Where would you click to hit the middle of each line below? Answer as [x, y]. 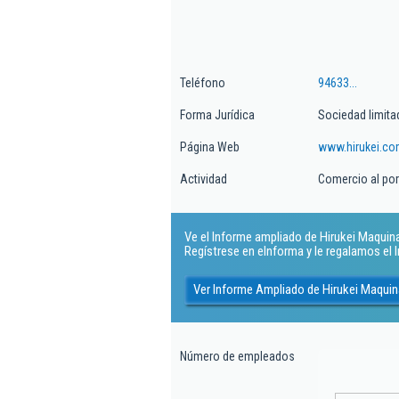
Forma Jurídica [217, 115]
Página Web [210, 147]
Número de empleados [237, 356]
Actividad [204, 179]
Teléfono [203, 83]
